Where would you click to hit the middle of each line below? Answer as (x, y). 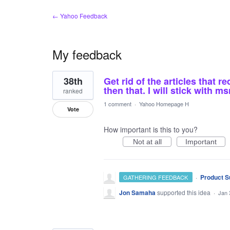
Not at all (147, 142)
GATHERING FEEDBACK (156, 177)
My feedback (87, 54)
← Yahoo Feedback (80, 16)
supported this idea (185, 192)
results (63, 82)
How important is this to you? (151, 129)
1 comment (118, 104)
